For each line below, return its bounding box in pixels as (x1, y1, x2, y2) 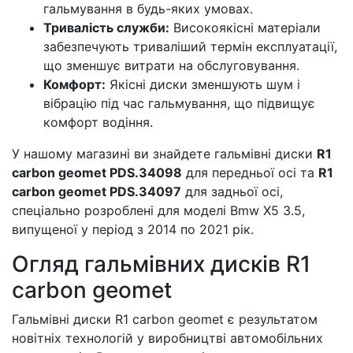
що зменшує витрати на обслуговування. (43, 58, 299, 73)
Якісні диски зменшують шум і (106, 76, 300, 92)
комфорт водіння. (43, 114, 153, 130)
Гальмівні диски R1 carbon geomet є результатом (12, 311, 318, 327)
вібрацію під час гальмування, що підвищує (43, 95, 315, 111)
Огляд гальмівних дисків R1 (12, 251, 310, 277)
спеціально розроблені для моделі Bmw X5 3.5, (12, 203, 305, 218)
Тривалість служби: (43, 20, 169, 35)
